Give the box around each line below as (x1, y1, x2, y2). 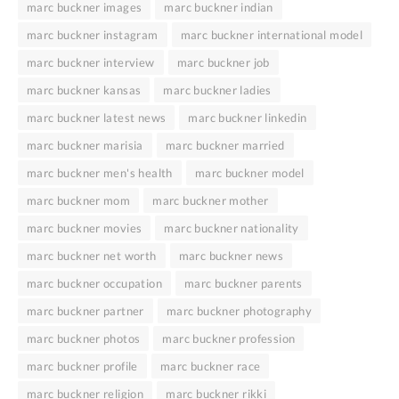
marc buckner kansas (27, 82, 142, 97)
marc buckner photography (166, 303, 313, 318)
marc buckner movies (27, 220, 142, 235)
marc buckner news (178, 248, 284, 263)
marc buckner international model (180, 27, 363, 42)
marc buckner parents (183, 275, 303, 290)
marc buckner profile (27, 358, 138, 373)
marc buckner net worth (27, 248, 157, 263)
